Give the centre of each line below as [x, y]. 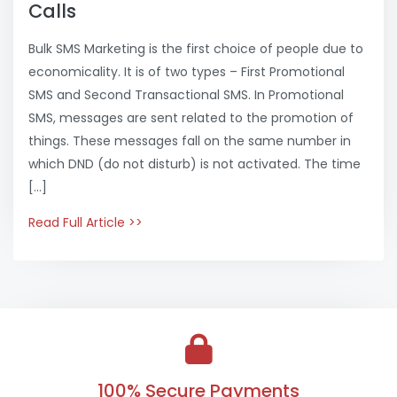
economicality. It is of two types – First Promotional [187, 71]
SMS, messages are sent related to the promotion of [191, 117]
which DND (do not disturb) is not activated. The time [195, 163]
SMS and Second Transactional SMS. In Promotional [186, 94]
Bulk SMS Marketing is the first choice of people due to [196, 48]
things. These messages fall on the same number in [190, 140]
